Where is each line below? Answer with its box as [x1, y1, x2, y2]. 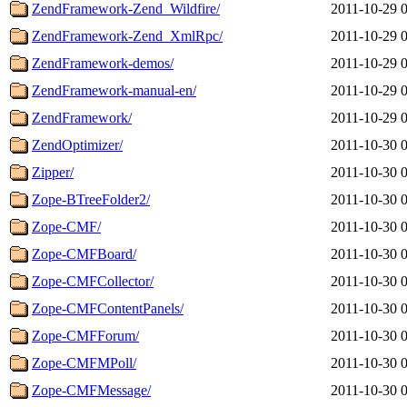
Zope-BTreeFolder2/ [32, 191, 150, 207]
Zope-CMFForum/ [32, 327, 139, 343]
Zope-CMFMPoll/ [32, 354, 136, 371]
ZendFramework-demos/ [32, 55, 174, 71]
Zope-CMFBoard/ [32, 245, 136, 262]
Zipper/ [32, 164, 74, 180]
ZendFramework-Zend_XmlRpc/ [32, 27, 223, 44]
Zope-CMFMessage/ [32, 382, 151, 398]
